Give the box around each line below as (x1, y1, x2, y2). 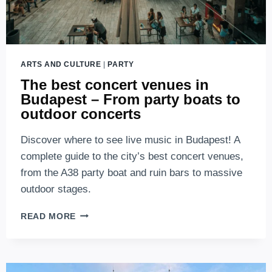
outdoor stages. (21, 183, 91, 195)
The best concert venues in (21, 76, 209, 93)
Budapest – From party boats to (21, 90, 240, 107)
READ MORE (21, 211, 76, 221)
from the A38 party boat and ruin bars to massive (21, 166, 242, 178)
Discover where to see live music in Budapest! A (21, 134, 240, 146)
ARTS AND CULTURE (21, 59, 101, 69)
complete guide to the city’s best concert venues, (21, 150, 243, 162)
